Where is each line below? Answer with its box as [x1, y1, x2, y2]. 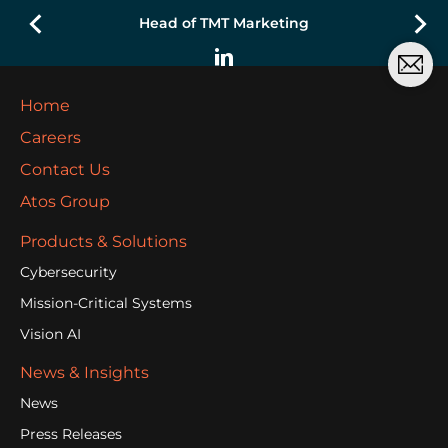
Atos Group [20, 192, 110, 212]
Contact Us [20, 160, 110, 180]
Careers [20, 128, 81, 148]
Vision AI [20, 325, 81, 344]
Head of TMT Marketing [139, 14, 309, 33]
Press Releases [20, 425, 122, 444]
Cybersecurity [20, 263, 117, 282]
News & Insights [20, 363, 149, 383]
